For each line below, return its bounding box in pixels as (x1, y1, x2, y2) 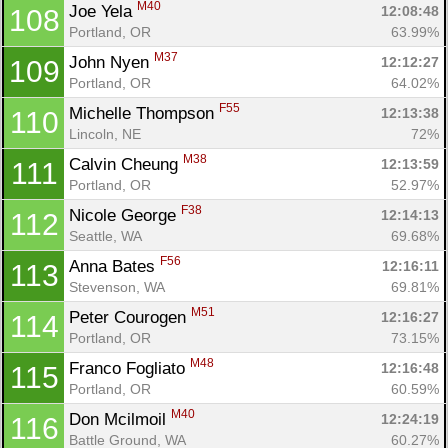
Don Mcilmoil (69, 409, 171, 429)
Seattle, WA (69, 227, 142, 244)
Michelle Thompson (69, 103, 219, 123)
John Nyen (69, 52, 154, 72)
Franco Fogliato (69, 358, 190, 378)
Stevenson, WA (69, 278, 165, 295)
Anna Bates (69, 256, 160, 276)
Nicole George (69, 205, 181, 225)
